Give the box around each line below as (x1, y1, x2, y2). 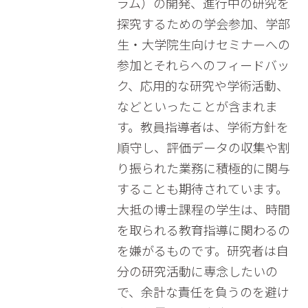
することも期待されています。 (116, 179, 288, 197)
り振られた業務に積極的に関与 (116, 159, 290, 177)
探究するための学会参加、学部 (116, 14, 290, 32)
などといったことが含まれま (116, 97, 278, 115)
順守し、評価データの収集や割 (116, 138, 290, 156)
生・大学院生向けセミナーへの (116, 35, 290, 53)
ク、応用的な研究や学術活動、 (116, 76, 289, 94)
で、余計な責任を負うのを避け (116, 283, 289, 300)
